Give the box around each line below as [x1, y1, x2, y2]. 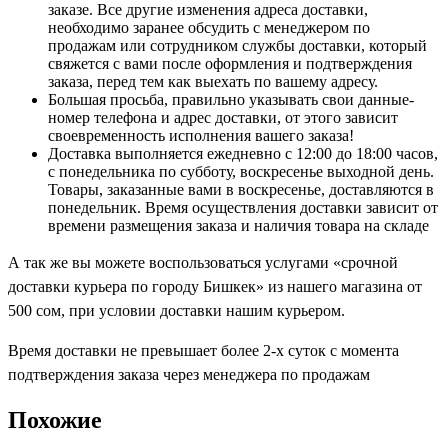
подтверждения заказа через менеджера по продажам [8, 366, 370, 384]
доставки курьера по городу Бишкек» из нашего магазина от [8, 278, 422, 296]
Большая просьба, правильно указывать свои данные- [48, 91, 414, 109]
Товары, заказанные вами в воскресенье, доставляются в [48, 181, 434, 199]
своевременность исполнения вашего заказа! [48, 127, 354, 145]
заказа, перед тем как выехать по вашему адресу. [48, 73, 378, 91]
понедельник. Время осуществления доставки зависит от [48, 199, 438, 217]
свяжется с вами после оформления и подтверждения [48, 55, 412, 73]
